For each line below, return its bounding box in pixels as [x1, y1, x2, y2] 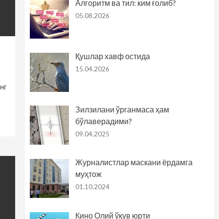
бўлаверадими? [75, 116, 132, 126]
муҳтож [75, 169, 102, 179]
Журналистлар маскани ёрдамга [75, 157, 193, 167]
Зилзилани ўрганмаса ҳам [75, 104, 169, 114]
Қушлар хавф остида [75, 51, 150, 61]
